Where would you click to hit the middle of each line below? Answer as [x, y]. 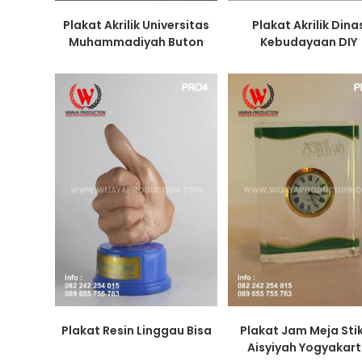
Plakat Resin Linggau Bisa [136, 330]
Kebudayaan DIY [308, 42]
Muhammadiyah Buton [137, 42]
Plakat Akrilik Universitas [137, 25]
